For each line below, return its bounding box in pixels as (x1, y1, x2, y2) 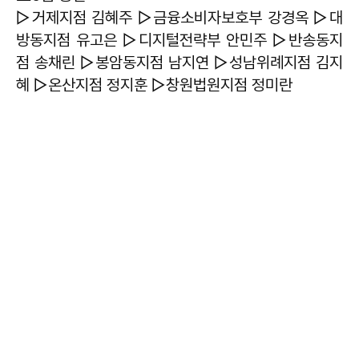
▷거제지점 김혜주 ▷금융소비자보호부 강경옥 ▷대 (16, 8, 343, 27)
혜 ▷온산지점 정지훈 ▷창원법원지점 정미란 (16, 75, 292, 95)
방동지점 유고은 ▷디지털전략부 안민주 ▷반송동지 (16, 30, 343, 50)
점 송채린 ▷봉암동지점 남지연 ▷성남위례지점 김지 (16, 53, 343, 72)
